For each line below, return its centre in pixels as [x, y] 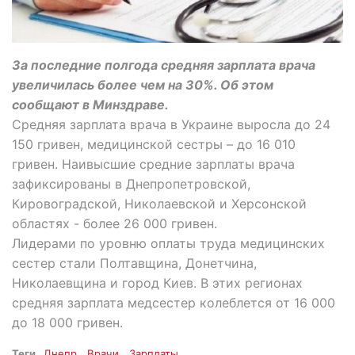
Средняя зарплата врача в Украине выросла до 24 [171, 124]
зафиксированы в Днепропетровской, [131, 183]
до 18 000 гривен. [67, 322]
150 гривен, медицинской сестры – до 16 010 [154, 144]
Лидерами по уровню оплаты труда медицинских [168, 243]
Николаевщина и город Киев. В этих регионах [157, 282]
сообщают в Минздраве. [90, 104]
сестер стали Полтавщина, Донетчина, [134, 263]
